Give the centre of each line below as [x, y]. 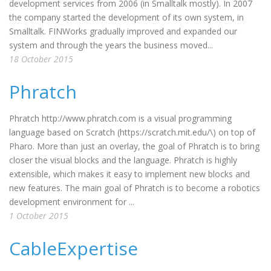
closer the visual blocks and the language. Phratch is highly [123, 160]
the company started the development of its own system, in [126, 17]
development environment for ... [72, 202]
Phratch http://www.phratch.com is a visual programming [120, 118]
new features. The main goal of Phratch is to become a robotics [135, 188]
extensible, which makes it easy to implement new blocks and [129, 174]
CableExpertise [73, 248]
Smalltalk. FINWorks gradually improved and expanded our [123, 31]
